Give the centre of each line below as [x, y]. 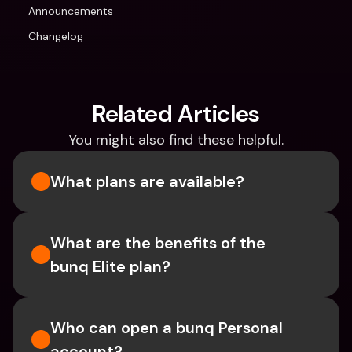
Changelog [56, 36]
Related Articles [176, 114]
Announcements [71, 11]
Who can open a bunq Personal [167, 328]
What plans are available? [147, 181]
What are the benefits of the [158, 243]
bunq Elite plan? [110, 266]
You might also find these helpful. [176, 140]
